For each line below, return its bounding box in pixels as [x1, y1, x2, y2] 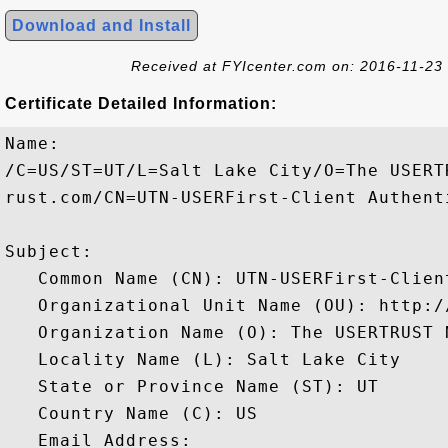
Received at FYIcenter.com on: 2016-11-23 [131, 58, 443, 74]
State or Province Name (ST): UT [5, 377, 379, 396]
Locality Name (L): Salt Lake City [5, 350, 401, 369]
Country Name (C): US [5, 404, 258, 423]
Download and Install [12, 17, 191, 34]
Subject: [5, 242, 104, 261]
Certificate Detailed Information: [5, 95, 277, 112]
